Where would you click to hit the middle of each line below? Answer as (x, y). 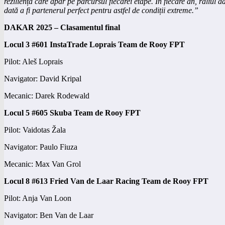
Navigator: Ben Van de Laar (49, 215)
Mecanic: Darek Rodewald (47, 95)
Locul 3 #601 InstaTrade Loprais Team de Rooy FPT (94, 44)
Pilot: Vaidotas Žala (35, 130)
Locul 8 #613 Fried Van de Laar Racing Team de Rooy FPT (106, 181)
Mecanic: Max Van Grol (42, 164)
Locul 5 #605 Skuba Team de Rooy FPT (72, 113)
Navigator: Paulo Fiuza (41, 147)
